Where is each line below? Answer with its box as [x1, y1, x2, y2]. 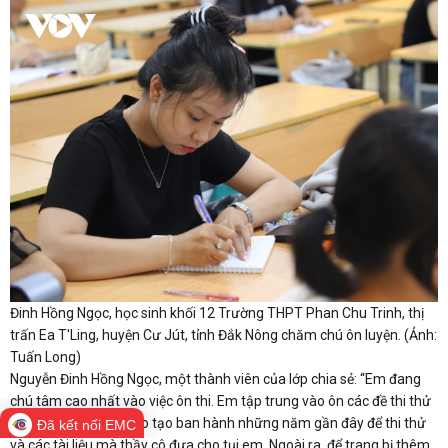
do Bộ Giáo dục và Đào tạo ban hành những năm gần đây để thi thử [10, 415, 426, 432]
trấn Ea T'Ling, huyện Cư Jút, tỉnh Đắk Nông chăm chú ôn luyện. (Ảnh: [10, 327, 437, 344]
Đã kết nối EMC [37, 417, 136, 433]
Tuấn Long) [10, 349, 81, 366]
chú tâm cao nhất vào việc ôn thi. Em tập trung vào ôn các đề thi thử [10, 393, 431, 410]
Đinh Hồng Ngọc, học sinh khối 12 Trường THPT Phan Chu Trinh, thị [10, 305, 424, 322]
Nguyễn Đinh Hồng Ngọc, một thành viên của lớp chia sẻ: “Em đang [10, 371, 421, 388]
